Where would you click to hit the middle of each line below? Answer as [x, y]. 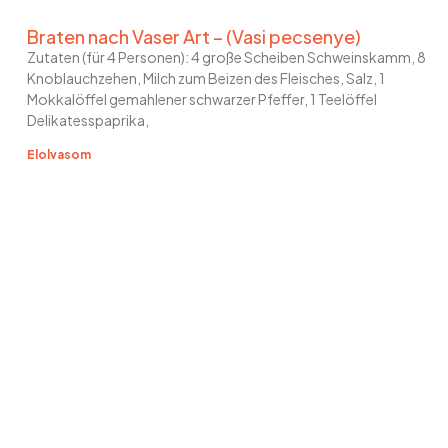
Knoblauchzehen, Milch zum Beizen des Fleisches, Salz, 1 [206, 78]
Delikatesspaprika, [88, 120]
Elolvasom [59, 155]
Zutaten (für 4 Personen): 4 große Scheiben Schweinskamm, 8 [226, 57]
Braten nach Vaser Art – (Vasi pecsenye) [194, 37]
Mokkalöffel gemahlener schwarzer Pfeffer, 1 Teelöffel [202, 99]
